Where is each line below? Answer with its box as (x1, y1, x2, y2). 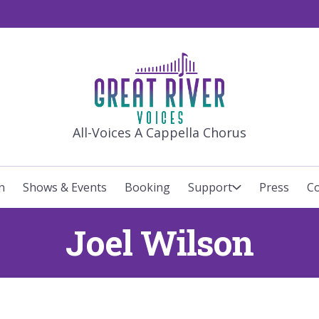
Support (188, 179, 232, 195)
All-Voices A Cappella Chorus (73, 124, 246, 141)
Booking (125, 179, 170, 195)
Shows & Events (23, 179, 107, 195)
